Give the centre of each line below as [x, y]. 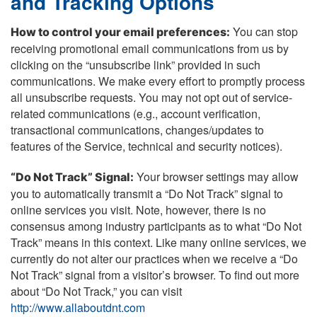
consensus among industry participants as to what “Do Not [156, 226]
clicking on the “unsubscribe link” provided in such [136, 64]
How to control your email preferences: [120, 31]
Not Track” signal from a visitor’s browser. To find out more [155, 275]
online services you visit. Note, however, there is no [138, 210]
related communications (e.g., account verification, [136, 113]
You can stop [264, 31]
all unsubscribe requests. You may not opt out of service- [151, 97]
